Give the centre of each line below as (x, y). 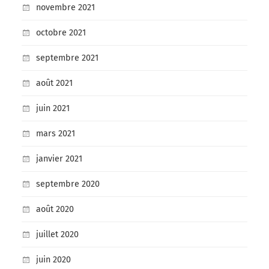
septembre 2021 (67, 58)
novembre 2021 (65, 8)
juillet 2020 (57, 235)
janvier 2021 (59, 159)
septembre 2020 (68, 184)
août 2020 (55, 210)
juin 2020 (53, 260)
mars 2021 (55, 134)
